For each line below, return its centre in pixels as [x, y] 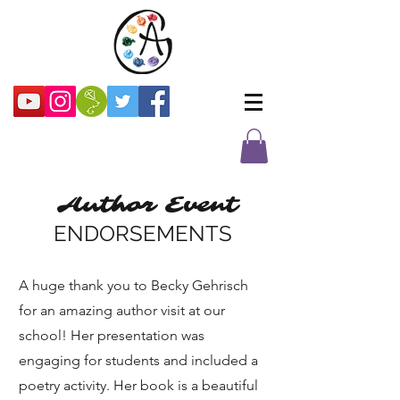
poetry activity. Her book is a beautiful [138, 386]
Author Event [143, 206]
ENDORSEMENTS [143, 234]
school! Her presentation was [112, 336]
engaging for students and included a [138, 361]
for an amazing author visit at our [122, 311]
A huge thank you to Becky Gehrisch [133, 286]
